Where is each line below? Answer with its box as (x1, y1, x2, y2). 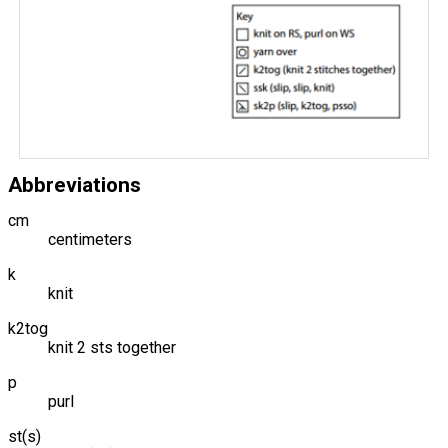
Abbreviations (8, 173, 141, 198)
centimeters (48, 230, 132, 250)
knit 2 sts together (48, 338, 176, 358)
